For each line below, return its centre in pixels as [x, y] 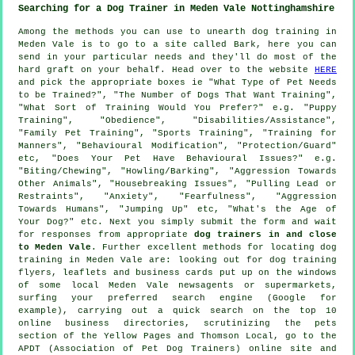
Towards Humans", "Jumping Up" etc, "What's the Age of [177, 209]
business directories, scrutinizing [168, 323]
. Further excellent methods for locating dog [214, 247]
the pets [311, 323]
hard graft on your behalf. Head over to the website [166, 69]
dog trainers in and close [265, 234]
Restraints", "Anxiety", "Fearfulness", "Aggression [177, 196]
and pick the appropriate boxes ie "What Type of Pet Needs [177, 82]
